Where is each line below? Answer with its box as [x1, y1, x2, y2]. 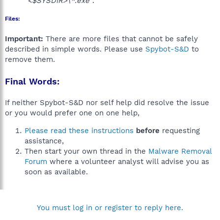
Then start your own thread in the [25, 147, 148, 156]
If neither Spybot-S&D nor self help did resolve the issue [5, 98, 209, 107]
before [136, 126, 160, 135]
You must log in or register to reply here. [37, 203, 183, 212]
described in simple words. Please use [5, 45, 145, 54]
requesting [160, 126, 200, 135]
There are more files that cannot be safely [43, 34, 198, 43]
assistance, [25, 137, 64, 145]
